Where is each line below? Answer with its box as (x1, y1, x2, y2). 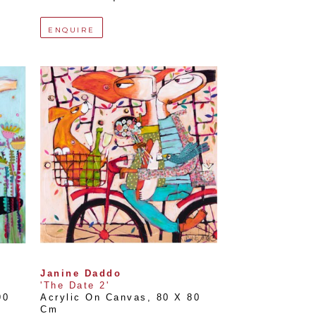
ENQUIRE (48, 25, 95, 35)
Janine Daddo (40, 268, 121, 279)
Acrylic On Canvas (40, 292, 147, 303)
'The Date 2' (40, 280, 109, 291)
